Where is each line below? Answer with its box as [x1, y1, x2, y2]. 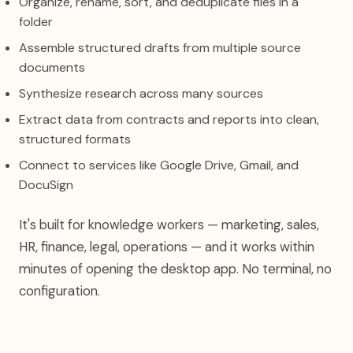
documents [19, 59, 85, 76]
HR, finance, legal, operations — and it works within [19, 238, 314, 255]
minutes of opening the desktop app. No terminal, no [19, 260, 332, 277]
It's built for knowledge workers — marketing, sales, [19, 216, 319, 233]
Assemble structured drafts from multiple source [19, 39, 301, 56]
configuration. [19, 282, 100, 299]
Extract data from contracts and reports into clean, [19, 111, 319, 128]
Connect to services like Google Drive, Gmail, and [19, 157, 299, 173]
